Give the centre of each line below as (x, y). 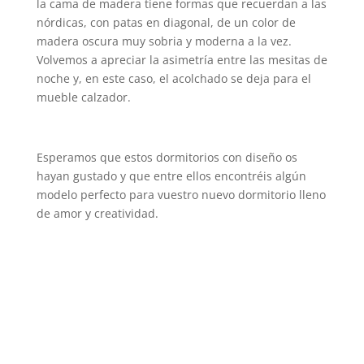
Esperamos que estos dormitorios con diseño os (167, 157)
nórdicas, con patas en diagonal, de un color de (166, 22)
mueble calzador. (83, 97)
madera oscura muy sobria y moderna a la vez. (164, 41)
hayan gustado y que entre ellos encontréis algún (171, 176)
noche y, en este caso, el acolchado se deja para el (173, 78)
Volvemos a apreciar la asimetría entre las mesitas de (182, 60)
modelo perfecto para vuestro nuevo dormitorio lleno (181, 195)
